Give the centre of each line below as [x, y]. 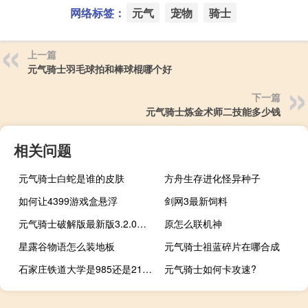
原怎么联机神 [194, 224]
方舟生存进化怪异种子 [213, 178]
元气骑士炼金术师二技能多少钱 [213, 112]
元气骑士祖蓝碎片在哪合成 [222, 246]
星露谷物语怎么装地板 [67, 246]
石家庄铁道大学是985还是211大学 [147, 269]
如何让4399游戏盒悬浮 [68, 201]
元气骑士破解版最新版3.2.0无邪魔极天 [142, 224]
